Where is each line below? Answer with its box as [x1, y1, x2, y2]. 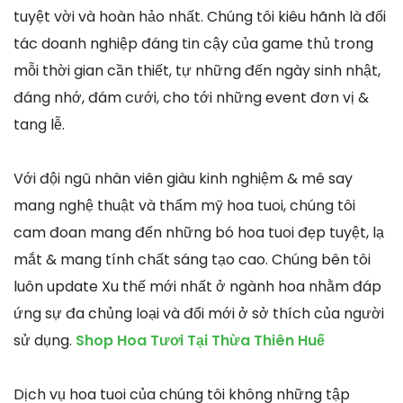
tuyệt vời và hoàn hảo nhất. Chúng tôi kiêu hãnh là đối [13, 5, 386, 27]
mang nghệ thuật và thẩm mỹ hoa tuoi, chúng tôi [13, 194, 355, 216]
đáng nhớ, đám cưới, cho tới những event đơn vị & [13, 86, 369, 108]
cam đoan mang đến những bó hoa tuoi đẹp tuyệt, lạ [13, 221, 384, 243]
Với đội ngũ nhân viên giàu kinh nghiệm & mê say [13, 167, 353, 189]
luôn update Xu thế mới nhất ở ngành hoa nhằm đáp [13, 275, 381, 297]
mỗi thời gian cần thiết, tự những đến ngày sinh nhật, [13, 59, 381, 81]
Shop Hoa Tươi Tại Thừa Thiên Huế [76, 329, 325, 351]
